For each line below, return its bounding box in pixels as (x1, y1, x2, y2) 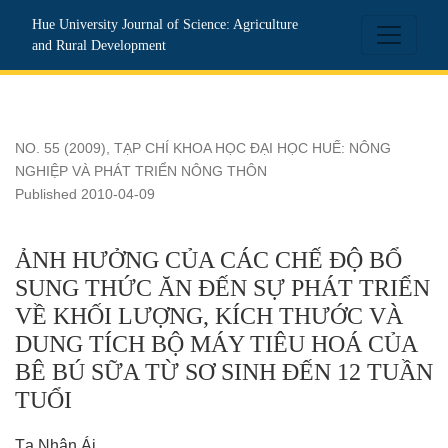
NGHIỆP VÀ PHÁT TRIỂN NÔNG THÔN (15, 163, 267, 180)
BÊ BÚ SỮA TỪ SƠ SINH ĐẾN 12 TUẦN (15, 359, 433, 386)
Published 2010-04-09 (15, 186, 155, 203)
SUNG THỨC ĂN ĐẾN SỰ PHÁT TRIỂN (15, 275, 430, 302)
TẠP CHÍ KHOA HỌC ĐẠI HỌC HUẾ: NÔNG (114, 140, 391, 157)
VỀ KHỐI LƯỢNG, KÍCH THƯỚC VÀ (15, 303, 403, 330)
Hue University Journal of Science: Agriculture (32, 17, 298, 32)
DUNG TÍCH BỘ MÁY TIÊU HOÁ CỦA (15, 331, 417, 358)
